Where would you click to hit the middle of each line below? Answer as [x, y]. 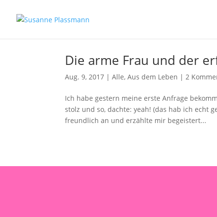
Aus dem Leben [153, 77]
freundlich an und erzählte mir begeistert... [136, 120]
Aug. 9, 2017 [85, 77]
